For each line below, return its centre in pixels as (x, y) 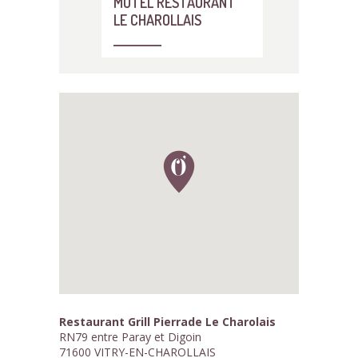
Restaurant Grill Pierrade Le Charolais (167, 322)
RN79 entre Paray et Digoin (130, 337)
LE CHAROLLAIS (157, 20)
